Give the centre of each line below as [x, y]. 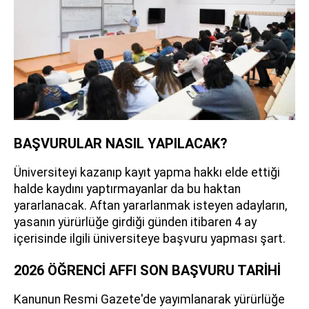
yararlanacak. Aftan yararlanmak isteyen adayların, [150, 206]
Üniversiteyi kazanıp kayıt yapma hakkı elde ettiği [147, 173]
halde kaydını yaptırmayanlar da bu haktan [127, 189]
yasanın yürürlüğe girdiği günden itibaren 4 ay [135, 222]
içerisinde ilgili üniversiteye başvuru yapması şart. [150, 239]
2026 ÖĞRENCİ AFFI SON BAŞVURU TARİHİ [147, 271]
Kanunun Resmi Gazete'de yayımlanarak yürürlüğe [149, 300]
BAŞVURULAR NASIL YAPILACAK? [121, 144]
